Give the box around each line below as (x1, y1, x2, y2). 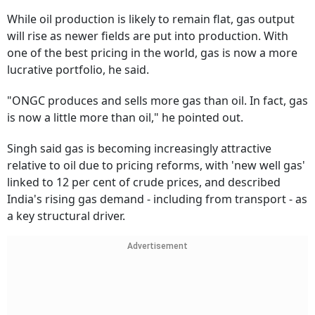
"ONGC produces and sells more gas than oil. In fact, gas (7, 93, 308, 109)
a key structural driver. (7, 208, 125, 224)
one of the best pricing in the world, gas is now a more (7, 45, 297, 61)
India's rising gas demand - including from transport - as (7, 191, 307, 207)
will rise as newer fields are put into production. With (7, 28, 288, 44)
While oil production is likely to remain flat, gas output (7, 11, 295, 27)
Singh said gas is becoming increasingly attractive (7, 141, 271, 157)
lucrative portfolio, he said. (7, 62, 149, 78)
